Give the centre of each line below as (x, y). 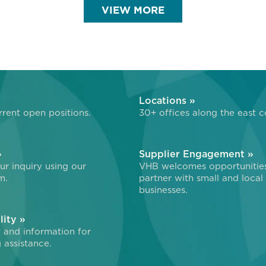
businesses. (163, 190)
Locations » (167, 101)
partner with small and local (201, 178)
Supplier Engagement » (196, 154)
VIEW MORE (133, 10)
